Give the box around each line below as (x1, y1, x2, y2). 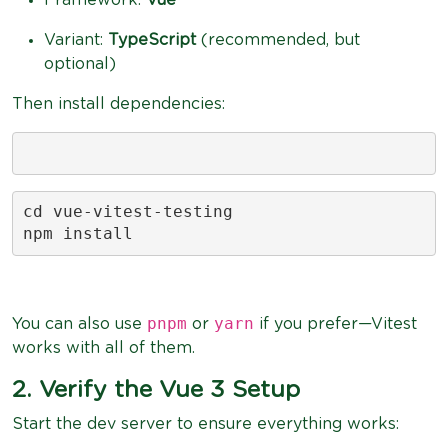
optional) (44, 55, 116, 72)
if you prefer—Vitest (254, 315, 417, 332)
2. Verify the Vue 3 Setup (12, 377, 300, 402)
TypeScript (108, 31, 196, 48)
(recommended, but (196, 31, 360, 48)
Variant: (44, 31, 108, 48)
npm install (22, 224, 133, 243)
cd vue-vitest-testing (22, 202, 233, 221)
